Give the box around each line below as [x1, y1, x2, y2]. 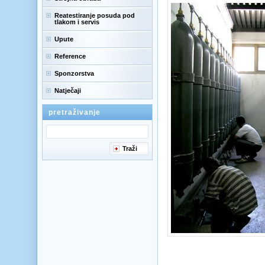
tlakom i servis [54, 18, 99, 25]
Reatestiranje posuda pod [54, 12, 135, 19]
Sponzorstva [54, 70, 94, 77]
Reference [54, 53, 86, 60]
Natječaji [54, 87, 81, 94]
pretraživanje [49, 108, 101, 117]
